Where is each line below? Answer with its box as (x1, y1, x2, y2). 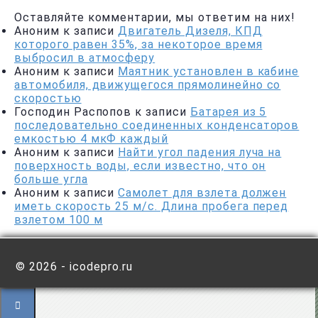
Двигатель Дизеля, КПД (118, 23, 263, 38)
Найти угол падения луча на (118, 145, 282, 159)
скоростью (14, 91, 82, 105)
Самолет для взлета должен (118, 185, 287, 199)
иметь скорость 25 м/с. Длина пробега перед (14, 199, 289, 213)
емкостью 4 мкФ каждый (14, 131, 169, 146)
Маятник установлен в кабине (118, 64, 300, 78)
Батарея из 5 (190, 104, 267, 119)
